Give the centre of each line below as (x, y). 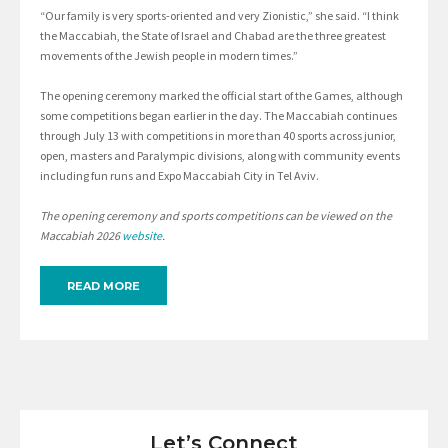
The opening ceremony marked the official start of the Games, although (221, 96)
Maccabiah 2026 (81, 236)
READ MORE (103, 286)
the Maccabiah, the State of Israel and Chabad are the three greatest (213, 36)
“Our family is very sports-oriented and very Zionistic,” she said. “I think (219, 16)
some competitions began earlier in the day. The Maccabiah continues (218, 116)
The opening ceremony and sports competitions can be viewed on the (216, 216)
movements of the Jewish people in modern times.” (169, 56)
